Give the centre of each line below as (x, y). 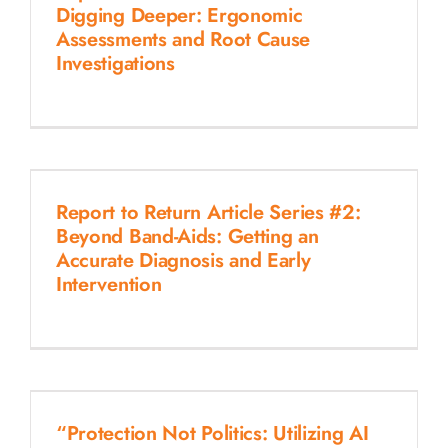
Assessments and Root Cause (183, 39)
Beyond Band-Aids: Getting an (187, 236)
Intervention (108, 284)
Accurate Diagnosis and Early (183, 260)
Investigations (115, 63)
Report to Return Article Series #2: (208, 212)
